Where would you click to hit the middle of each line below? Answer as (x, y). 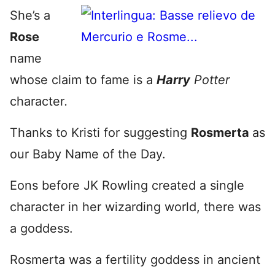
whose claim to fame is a (83, 80)
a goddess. (41, 228)
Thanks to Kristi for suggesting (100, 133)
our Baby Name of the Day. (88, 154)
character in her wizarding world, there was (135, 207)
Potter (210, 80)
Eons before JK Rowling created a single (127, 185)
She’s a (30, 15)
